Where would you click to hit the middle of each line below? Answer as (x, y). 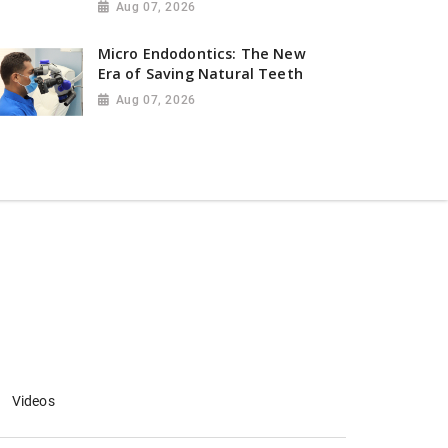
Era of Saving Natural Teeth (200, 73)
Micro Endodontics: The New (201, 53)
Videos (33, 401)
